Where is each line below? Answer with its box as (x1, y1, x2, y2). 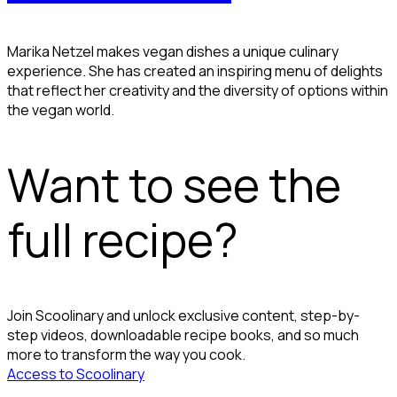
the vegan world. (7, 99, 114, 120)
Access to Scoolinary (7, 363, 144, 384)
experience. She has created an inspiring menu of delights (7, 60, 383, 81)
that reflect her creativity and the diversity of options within (7, 80, 388, 100)
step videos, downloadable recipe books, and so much (7, 324, 359, 345)
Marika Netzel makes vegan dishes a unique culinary (7, 41, 339, 61)
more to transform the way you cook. (7, 344, 245, 364)
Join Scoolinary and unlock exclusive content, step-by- (7, 305, 360, 325)
